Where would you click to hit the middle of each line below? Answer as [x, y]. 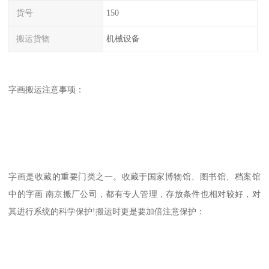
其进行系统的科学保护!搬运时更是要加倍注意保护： [107, 211]
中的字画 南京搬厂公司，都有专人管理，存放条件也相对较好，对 [134, 194]
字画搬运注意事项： [47, 89]
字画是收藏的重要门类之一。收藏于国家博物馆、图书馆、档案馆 [134, 176]
